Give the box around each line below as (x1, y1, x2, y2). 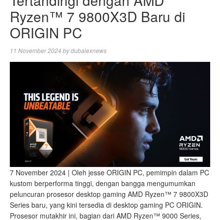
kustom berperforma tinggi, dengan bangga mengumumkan (10, 178, 195, 188)
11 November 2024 (10, 46, 61, 55)
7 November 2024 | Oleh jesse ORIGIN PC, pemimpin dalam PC (10, 167, 209, 177)
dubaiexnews (71, 46, 107, 55)
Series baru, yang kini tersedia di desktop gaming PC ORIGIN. (10, 199, 203, 210)
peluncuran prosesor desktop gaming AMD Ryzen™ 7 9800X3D (10, 189, 208, 199)
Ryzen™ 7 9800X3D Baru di (10, 6, 185, 26)
